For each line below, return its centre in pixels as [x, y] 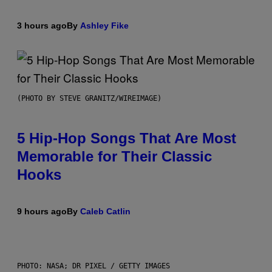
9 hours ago [42, 212]
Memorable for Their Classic [114, 157]
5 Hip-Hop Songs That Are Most [127, 138]
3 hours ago [42, 26]
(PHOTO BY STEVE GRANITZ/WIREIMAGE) [89, 99]
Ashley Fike [104, 26]
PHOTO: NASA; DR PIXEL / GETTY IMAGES [93, 266]
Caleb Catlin [105, 212]
